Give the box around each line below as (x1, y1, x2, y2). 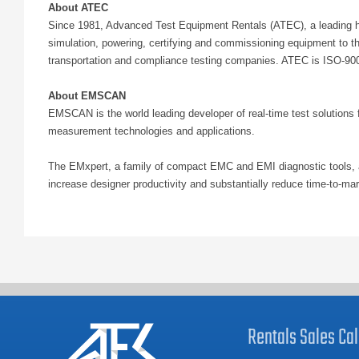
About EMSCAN (48, 90, 126, 102)
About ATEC (48, 2, 108, 14)
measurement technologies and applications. (48, 125, 255, 137)
